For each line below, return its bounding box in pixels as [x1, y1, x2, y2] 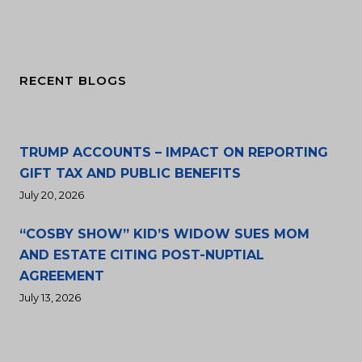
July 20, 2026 [19, 188, 84, 201]
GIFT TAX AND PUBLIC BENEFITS [19, 166, 241, 181]
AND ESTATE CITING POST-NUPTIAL [19, 247, 264, 263]
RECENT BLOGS [19, 73, 127, 88]
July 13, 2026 [19, 291, 81, 304]
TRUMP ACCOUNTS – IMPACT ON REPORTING [19, 145, 328, 160]
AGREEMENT [19, 268, 104, 284]
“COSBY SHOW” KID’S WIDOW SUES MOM [19, 226, 309, 242]
